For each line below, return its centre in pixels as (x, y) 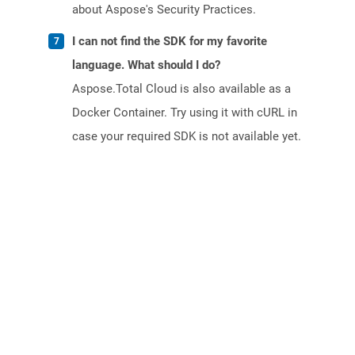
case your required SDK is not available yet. (187, 137)
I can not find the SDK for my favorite (170, 42)
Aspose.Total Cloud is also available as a (181, 89)
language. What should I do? (146, 65)
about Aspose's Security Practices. (164, 10)
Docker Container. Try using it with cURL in (185, 113)
